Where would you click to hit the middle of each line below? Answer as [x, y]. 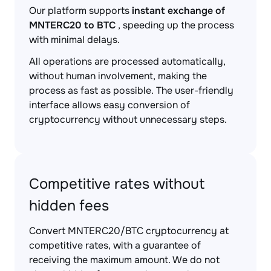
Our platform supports [80, 11]
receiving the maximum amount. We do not [124, 260]
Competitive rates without [117, 184]
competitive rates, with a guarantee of [115, 245]
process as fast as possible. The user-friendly [131, 90]
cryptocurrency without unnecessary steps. [128, 119]
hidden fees [69, 206]
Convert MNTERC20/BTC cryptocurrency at [129, 231]
